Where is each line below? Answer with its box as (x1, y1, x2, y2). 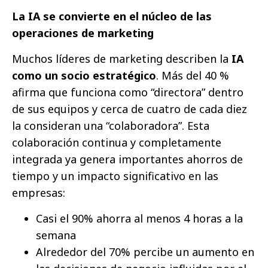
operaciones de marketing (12, 25, 154, 40)
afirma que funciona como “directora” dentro (12, 84, 243, 99)
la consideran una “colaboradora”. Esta (12, 118, 209, 133)
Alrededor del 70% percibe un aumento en (36, 244, 254, 259)
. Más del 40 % (156, 68, 229, 83)
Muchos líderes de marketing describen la (12, 51, 232, 66)
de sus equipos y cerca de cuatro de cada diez (12, 101, 247, 116)
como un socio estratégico (12, 68, 156, 83)
